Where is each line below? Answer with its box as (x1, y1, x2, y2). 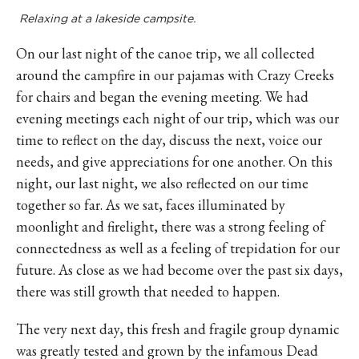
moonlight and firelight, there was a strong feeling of (16, 217, 325, 236)
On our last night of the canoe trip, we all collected (16, 44, 315, 63)
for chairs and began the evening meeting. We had (16, 87, 309, 106)
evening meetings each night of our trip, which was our (16, 109, 339, 127)
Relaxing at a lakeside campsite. (19, 12, 196, 25)
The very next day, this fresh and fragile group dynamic (16, 320, 340, 338)
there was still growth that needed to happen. (16, 282, 280, 301)
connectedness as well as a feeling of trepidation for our (16, 239, 340, 257)
